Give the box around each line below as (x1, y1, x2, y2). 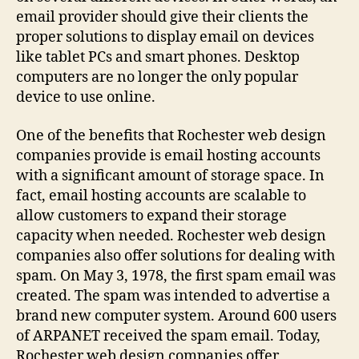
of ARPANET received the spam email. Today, (16, 326, 321, 345)
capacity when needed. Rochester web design (16, 226, 326, 245)
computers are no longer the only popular (16, 68, 298, 87)
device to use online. (16, 88, 155, 107)
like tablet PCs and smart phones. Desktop (16, 48, 300, 67)
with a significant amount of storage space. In (16, 166, 325, 185)
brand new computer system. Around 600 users (16, 306, 337, 325)
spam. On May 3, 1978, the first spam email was (16, 266, 336, 285)
